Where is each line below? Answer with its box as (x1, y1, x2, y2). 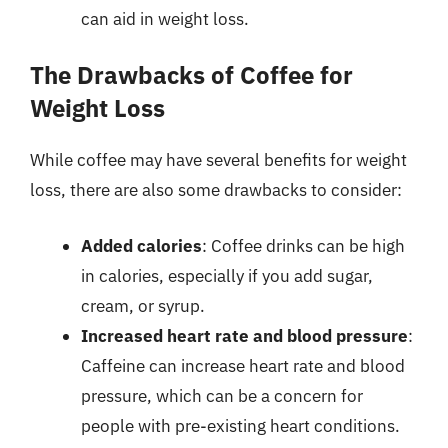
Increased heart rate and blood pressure (81, 324, 408, 347)
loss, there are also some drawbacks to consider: (30, 179, 402, 201)
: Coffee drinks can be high (202, 234, 405, 257)
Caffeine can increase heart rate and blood (81, 354, 405, 377)
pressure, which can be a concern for (81, 384, 363, 407)
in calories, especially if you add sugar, (81, 264, 373, 287)
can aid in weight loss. (81, 7, 249, 30)
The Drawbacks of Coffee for (30, 59, 353, 91)
